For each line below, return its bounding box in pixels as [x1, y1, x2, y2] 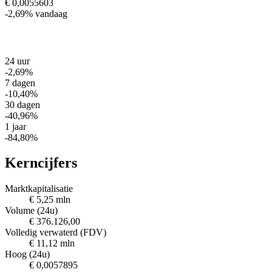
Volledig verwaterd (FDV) [5, 227, 106, 238]
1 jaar [5, 121, 26, 132]
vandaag [35, 8, 67, 19]
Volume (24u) [5, 205, 58, 216]
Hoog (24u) [5, 249, 50, 260]
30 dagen [5, 99, 40, 110]
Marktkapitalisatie [5, 183, 73, 194]
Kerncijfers [5, 155, 77, 171]
